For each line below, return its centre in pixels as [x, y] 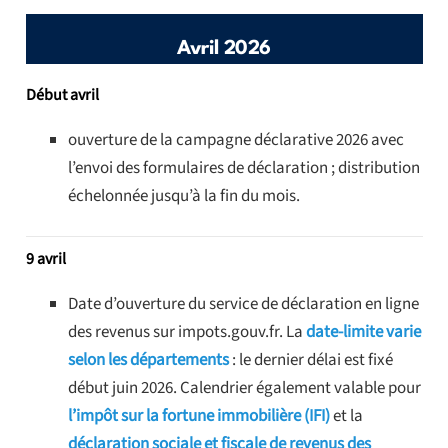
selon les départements [150, 360]
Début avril [62, 95]
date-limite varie [363, 332]
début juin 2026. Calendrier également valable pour [244, 388]
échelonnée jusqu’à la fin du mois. [184, 196]
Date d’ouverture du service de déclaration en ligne [243, 304]
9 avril [45, 259]
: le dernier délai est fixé [312, 360]
